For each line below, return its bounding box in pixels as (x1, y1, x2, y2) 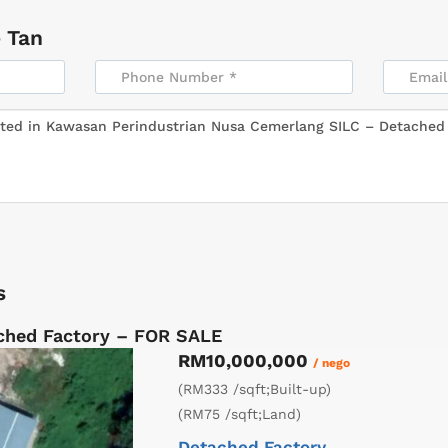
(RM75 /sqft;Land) (178, 406, 301, 423)
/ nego (313, 356, 350, 371)
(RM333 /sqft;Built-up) (178, 381, 331, 398)
